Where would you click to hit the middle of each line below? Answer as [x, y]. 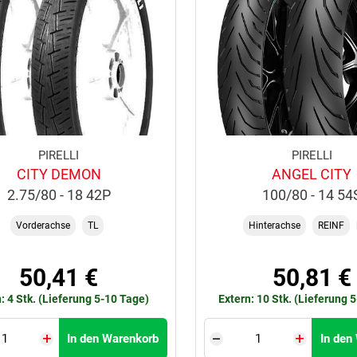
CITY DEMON [59, 175]
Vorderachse [43, 225]
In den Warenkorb [113, 339]
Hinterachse [274, 225]
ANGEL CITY [312, 175]
